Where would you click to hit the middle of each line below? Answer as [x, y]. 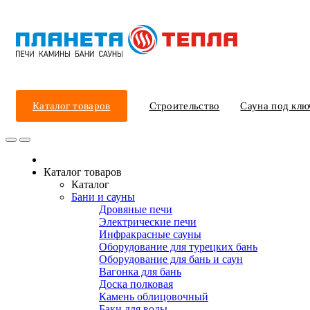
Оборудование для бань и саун [171, 259]
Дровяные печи [136, 209]
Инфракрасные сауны [150, 234]
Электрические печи [148, 222]
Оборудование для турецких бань [178, 247]
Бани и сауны [103, 197]
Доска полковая [136, 284]
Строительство [184, 106]
